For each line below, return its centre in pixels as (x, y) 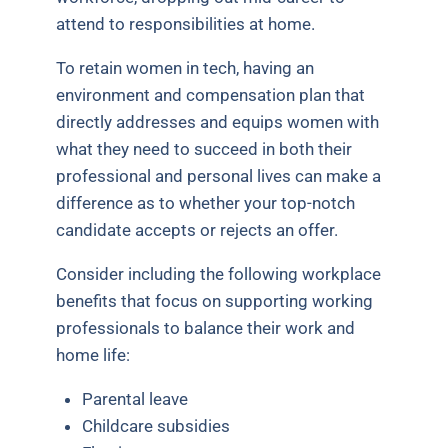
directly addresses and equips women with (218, 121)
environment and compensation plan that (211, 94)
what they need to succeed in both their (204, 148)
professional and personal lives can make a (219, 175)
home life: (93, 354)
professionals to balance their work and (206, 327)
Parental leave (134, 398)
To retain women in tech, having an (185, 67)
